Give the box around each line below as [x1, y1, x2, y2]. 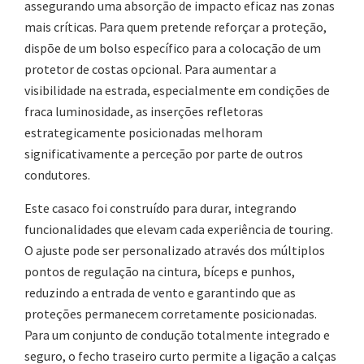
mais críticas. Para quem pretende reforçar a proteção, [24, 19, 327, 36]
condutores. [24, 167, 90, 184]
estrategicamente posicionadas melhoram [24, 124, 262, 141]
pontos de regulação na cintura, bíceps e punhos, [24, 263, 295, 280]
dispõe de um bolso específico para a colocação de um [24, 40, 321, 57]
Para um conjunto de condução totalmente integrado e [24, 327, 330, 344]
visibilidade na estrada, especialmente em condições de [24, 82, 330, 99]
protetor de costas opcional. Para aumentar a [24, 61, 276, 78]
